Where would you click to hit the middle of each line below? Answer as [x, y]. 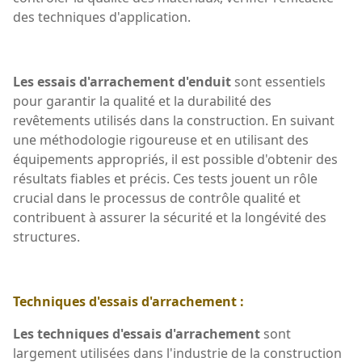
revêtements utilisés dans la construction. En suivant [174, 120]
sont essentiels [278, 81]
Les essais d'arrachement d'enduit [122, 81]
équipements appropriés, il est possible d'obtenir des [175, 159]
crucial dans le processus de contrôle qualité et [157, 198]
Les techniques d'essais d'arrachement [137, 333]
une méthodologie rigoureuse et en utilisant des [161, 139]
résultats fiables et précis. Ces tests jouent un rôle [165, 178]
